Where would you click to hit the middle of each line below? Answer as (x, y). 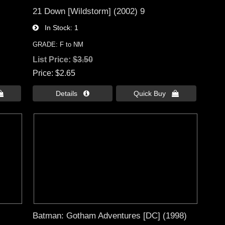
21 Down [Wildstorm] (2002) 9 (88, 11)
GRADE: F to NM (58, 44)
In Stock (54, 27)
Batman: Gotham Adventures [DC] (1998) (109, 216)
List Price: (52, 59)
